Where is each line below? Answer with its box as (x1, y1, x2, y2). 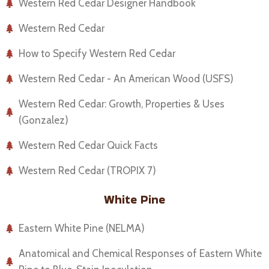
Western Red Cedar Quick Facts (19, 139, 159, 151)
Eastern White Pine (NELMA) (19, 222, 145, 234)
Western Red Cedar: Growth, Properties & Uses (19, 97, 225, 110)
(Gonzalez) (19, 113, 69, 126)
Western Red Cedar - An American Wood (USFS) (19, 72, 234, 85)
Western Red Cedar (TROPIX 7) (19, 164, 157, 177)
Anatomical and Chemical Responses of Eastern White (19, 247, 262, 259)
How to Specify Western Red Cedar (19, 47, 176, 59)
